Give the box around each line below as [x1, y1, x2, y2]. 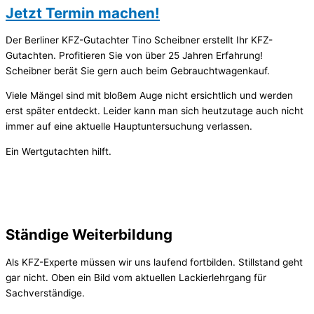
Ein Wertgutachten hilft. [6, 146, 111, 158]
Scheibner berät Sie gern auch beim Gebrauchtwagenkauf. [6, 64, 270, 76]
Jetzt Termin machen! [6, 4, 160, 22]
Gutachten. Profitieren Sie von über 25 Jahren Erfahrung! [6, 49, 263, 61]
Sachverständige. [6, 287, 85, 299]
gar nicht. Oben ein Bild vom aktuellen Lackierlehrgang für [6, 271, 266, 283]
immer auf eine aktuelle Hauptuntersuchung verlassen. [6, 121, 252, 132]
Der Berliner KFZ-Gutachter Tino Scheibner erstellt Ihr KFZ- [6, 34, 273, 46]
